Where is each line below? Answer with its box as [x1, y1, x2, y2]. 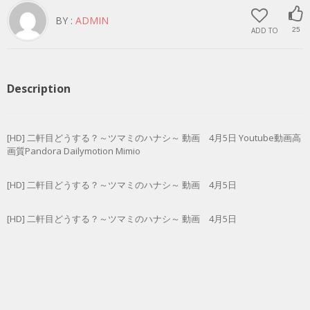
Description [7, 80, 71, 96]
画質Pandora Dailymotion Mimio [7, 144, 140, 157]
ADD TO [251, 26, 278, 36]
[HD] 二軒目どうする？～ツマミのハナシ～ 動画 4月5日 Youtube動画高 [7, 131, 301, 144]
